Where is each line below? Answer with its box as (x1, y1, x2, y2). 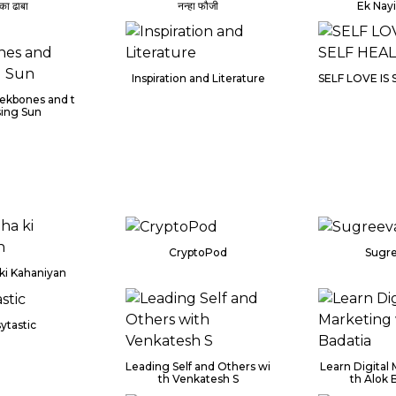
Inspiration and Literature (131, 71, 265, 85)
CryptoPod (169, 245, 227, 259)
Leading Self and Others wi (126, 359, 270, 373)
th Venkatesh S (157, 371, 239, 385)
